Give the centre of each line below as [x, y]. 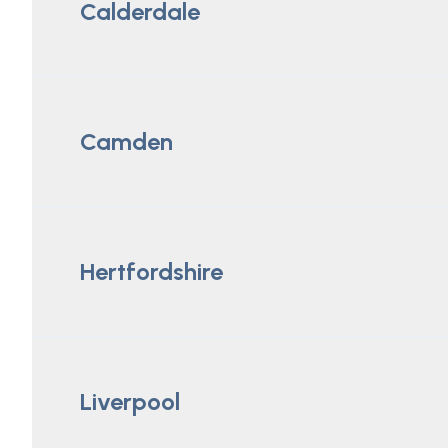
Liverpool [130, 401]
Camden [126, 141]
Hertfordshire [151, 271]
